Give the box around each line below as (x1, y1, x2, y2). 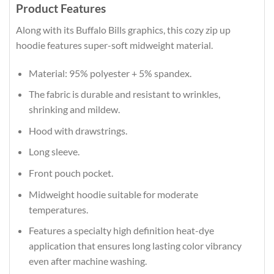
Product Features (16, 1, 106, 16)
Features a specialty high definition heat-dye (28, 224, 214, 237)
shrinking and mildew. (28, 103, 120, 116)
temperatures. (28, 203, 88, 215)
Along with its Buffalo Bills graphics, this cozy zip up (16, 23, 231, 35)
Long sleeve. (28, 146, 80, 158)
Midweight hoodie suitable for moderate (28, 188, 198, 200)
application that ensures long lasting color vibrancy (28, 240, 242, 252)
